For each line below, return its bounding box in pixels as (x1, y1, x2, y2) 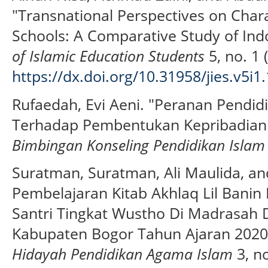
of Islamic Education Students (12, 45, 205, 66)
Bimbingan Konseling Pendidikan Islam (12, 134, 265, 155)
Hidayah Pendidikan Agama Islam (12, 243, 233, 264)
